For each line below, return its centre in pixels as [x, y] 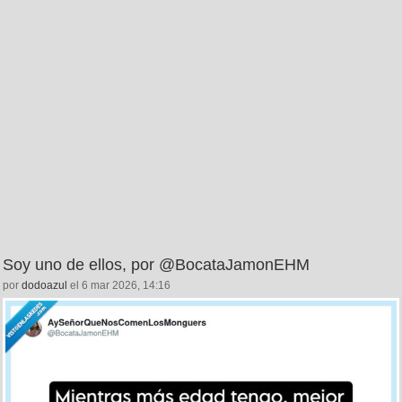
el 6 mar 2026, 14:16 [119, 286]
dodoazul [44, 286]
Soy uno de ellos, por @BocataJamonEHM [156, 265]
